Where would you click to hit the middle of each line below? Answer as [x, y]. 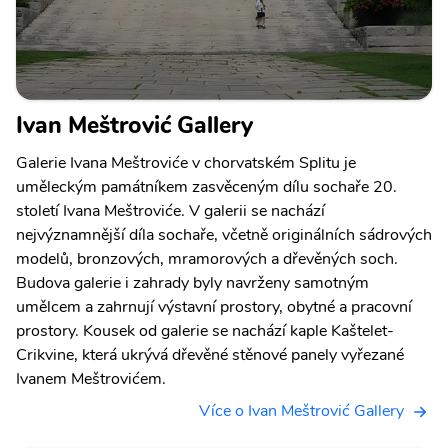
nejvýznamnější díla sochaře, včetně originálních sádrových [224, 235]
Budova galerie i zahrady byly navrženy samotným [192, 283]
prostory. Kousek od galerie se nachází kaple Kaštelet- [205, 331]
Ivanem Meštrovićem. [91, 379]
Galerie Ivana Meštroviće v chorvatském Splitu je [186, 163]
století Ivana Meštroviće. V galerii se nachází [170, 211]
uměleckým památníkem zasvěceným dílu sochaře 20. [206, 187]
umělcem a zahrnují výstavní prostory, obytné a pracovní [214, 307]
